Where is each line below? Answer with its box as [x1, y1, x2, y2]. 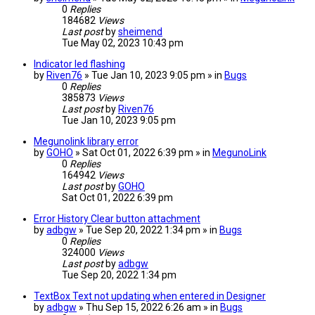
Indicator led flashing [34, 58, 125, 70]
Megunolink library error [34, 136, 139, 148]
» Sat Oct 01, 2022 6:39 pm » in [75, 147, 212, 159]
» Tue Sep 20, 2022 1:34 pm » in [79, 224, 219, 236]
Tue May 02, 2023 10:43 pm [62, 37, 184, 49]
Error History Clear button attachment [34, 213, 200, 225]
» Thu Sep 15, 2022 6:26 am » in [79, 302, 220, 314]
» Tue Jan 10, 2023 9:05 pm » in [84, 70, 224, 82]
